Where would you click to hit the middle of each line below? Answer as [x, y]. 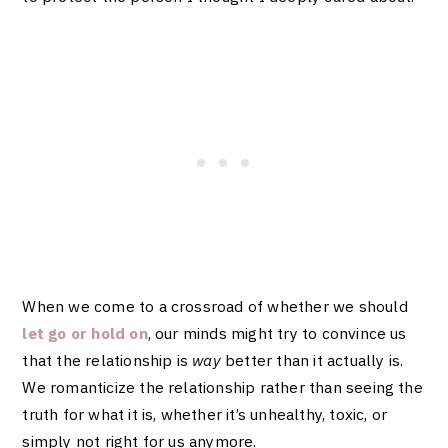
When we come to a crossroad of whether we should [215, 306]
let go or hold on [85, 333]
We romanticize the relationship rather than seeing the [222, 387]
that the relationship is [107, 360]
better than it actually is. [312, 360]
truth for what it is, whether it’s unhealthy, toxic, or [205, 414]
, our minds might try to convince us [277, 333]
